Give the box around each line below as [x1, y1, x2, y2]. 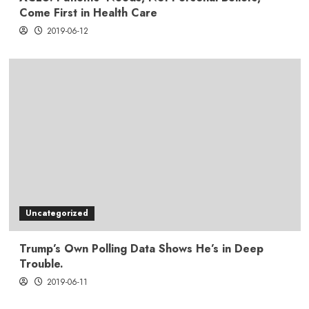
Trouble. [19, 255, 63, 272]
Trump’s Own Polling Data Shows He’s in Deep [19, 240, 263, 257]
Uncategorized [25, 206, 88, 219]
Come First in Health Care [19, 4, 157, 21]
